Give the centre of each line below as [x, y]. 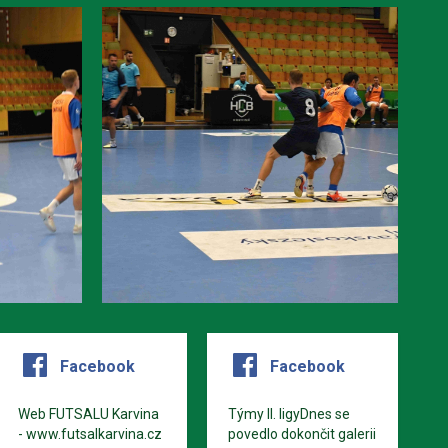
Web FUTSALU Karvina [88, 413]
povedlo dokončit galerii [302, 433]
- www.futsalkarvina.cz [89, 433]
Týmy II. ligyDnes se [289, 413]
